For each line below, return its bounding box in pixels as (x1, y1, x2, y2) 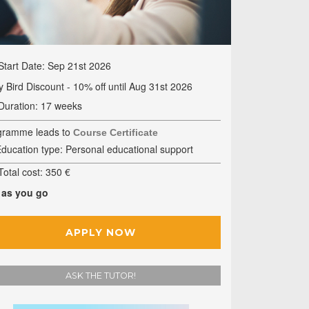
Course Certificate (73, 126, 159, 138)
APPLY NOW (66, 226, 137, 239)
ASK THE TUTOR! (66, 270, 137, 281)
